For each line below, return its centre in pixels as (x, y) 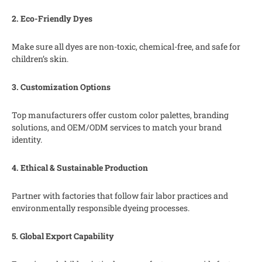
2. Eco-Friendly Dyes (52, 18)
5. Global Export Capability (63, 236)
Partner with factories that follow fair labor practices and (120, 195)
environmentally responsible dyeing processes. (101, 208)
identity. (27, 139)
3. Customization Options (61, 87)
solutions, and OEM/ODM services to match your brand (117, 127)
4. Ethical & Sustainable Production (80, 167)
